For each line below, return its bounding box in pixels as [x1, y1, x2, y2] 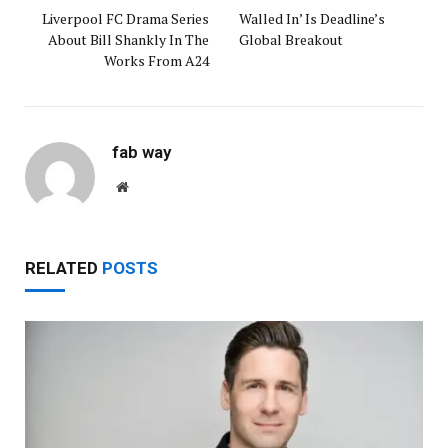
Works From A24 [104, 50, 209, 70]
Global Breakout [239, 29, 343, 49]
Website [127, 178, 172, 193]
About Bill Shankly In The [48, 29, 209, 49]
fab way [112, 141, 171, 162]
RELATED [25, 257, 102, 278]
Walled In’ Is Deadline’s [239, 8, 385, 28]
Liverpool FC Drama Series [42, 8, 209, 28]
